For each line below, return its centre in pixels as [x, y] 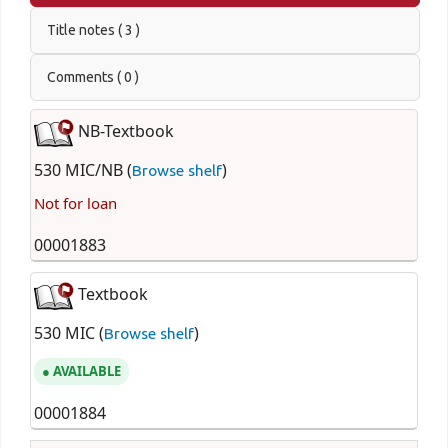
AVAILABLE [86, 371]
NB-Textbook [123, 132]
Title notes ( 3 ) [93, 29]
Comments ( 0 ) [92, 76]
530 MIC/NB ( [82, 170]
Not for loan [75, 204]
